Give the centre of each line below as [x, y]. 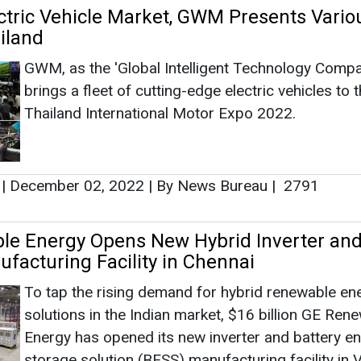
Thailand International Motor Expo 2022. [160, 113]
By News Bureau [212, 185]
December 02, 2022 [77, 185]
